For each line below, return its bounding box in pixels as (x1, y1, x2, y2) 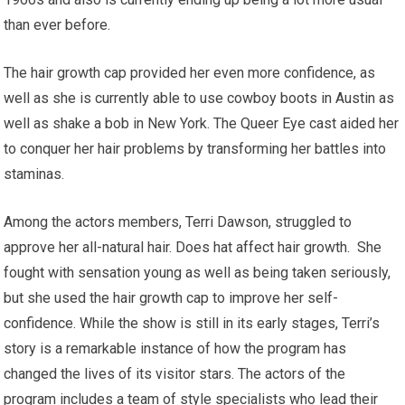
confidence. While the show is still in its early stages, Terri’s (4, 315, 381, 332)
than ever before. (4, 16, 111, 33)
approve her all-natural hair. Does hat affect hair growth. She (4, 239, 382, 256)
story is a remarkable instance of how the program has (4, 340, 347, 357)
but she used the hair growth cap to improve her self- (4, 289, 339, 306)
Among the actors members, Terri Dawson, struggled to (4, 213, 353, 231)
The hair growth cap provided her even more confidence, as (4, 64, 376, 81)
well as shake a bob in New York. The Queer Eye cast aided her (4, 115, 400, 132)
